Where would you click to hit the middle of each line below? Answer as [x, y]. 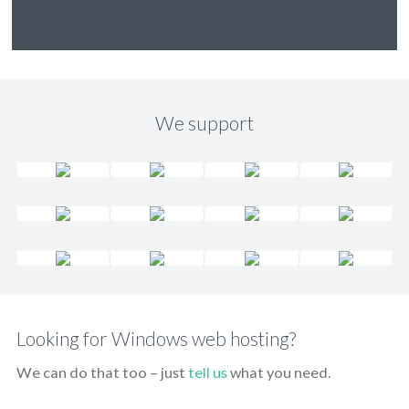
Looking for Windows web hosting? [156, 339]
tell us [207, 372]
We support [204, 123]
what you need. [278, 372]
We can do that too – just [102, 372]
